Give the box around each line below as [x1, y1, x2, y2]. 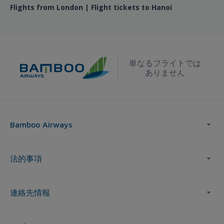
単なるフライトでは [129, 58, 201, 68]
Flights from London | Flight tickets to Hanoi [10, 2, 172, 12]
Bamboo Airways [10, 119, 72, 129]
